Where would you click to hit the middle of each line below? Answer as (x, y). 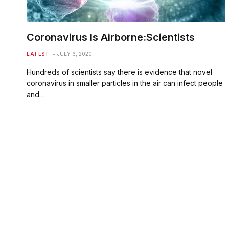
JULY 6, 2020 (75, 53)
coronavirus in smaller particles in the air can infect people (125, 83)
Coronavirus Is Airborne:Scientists (111, 37)
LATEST (38, 53)
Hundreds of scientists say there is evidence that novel (119, 72)
